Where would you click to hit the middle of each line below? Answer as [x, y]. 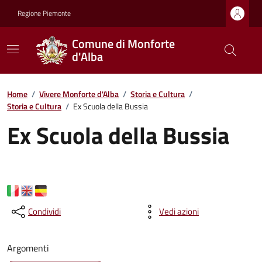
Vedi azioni [179, 211]
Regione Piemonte [44, 13]
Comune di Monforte [123, 44]
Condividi [44, 211]
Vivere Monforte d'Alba [79, 94]
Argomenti [28, 248]
